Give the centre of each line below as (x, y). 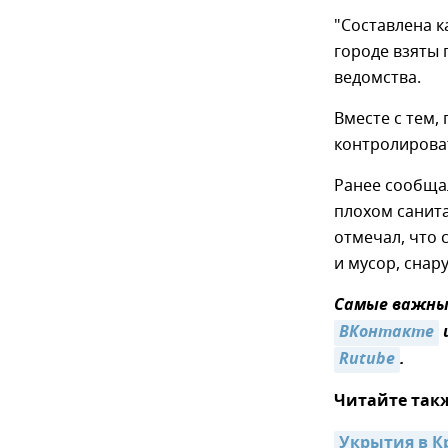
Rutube (367, 360)
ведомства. (377, 78)
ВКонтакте (386, 333)
